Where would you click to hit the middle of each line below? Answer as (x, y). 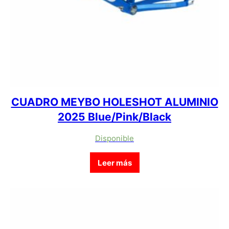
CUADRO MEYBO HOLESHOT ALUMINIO (114, 102)
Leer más (114, 163)
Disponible (114, 138)
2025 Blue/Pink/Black (114, 117)
